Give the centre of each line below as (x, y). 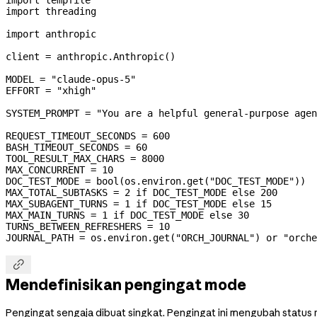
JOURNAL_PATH (40, 237)
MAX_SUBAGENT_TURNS (57, 203)
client (25, 56)
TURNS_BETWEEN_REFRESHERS (74, 226)
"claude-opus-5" (91, 79)
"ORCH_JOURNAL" (215, 237)
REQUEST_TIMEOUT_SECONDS (71, 136)
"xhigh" (74, 90)
